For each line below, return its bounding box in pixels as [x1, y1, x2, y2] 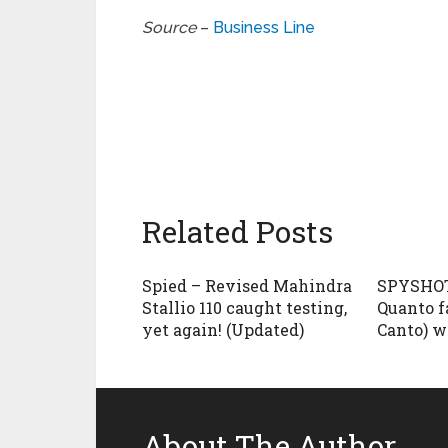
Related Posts [142, 212, 333, 251]
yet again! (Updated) [142, 319, 304, 340]
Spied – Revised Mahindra [142, 275, 352, 296]
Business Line [213, 18, 315, 37]
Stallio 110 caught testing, [142, 297, 347, 318]
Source [142, 18, 196, 37]
